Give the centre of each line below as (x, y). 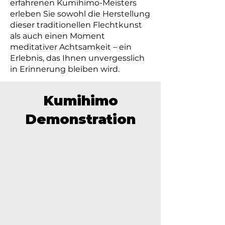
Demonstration (80, 119)
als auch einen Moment (58, 36)
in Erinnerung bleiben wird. (65, 69)
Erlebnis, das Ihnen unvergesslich (77, 58)
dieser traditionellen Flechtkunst (76, 25)
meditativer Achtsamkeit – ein (71, 47)
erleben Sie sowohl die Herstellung (80, 14)
